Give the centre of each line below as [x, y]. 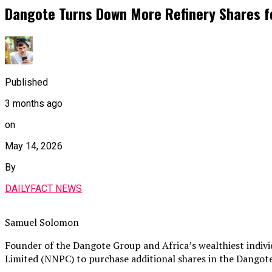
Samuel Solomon [42, 222]
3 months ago [34, 103]
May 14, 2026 [34, 146]
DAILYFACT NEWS [43, 188]
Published [26, 82]
